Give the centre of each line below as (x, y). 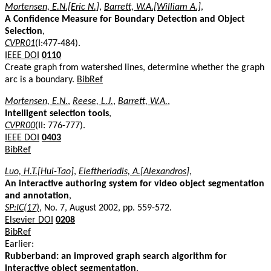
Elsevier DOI (29, 220)
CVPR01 (20, 43)
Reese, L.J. (93, 101)
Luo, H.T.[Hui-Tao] (39, 171)
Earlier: (19, 244)
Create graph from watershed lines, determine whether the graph (135, 67)
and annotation (37, 196)
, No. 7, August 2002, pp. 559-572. (106, 208)
